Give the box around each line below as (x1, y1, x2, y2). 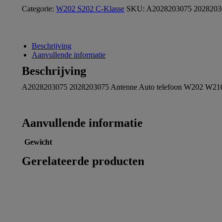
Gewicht (24, 138, 52, 146)
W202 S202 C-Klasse (56, 4, 124, 13)
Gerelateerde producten (22, 155, 144, 167)
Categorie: (22, 4, 56, 13)
